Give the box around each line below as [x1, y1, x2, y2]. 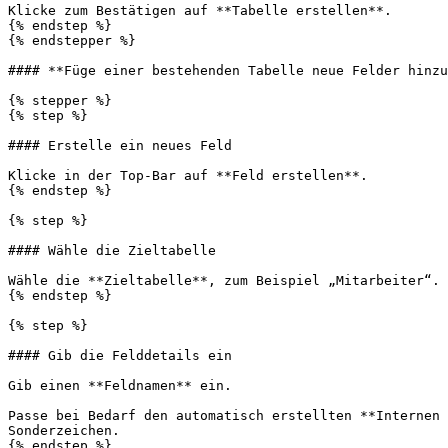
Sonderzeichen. [8, 423, 120, 438]
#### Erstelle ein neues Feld [8, 138, 232, 153]
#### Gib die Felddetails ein [8, 348, 232, 363]
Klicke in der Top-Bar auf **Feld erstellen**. [8, 168, 368, 183]
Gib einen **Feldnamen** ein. [8, 378, 232, 393]
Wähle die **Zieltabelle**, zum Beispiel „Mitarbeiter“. [8, 273, 440, 288]
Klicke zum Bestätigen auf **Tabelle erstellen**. [8, 3, 392, 18]
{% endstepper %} [8, 33, 136, 48]
